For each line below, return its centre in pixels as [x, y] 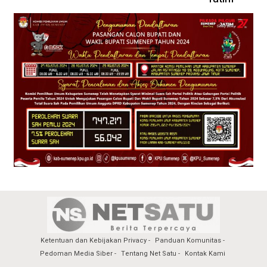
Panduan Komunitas [188, 240]
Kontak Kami [205, 253]
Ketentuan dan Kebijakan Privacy [93, 240]
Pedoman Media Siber [76, 253]
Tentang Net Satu [148, 253]
